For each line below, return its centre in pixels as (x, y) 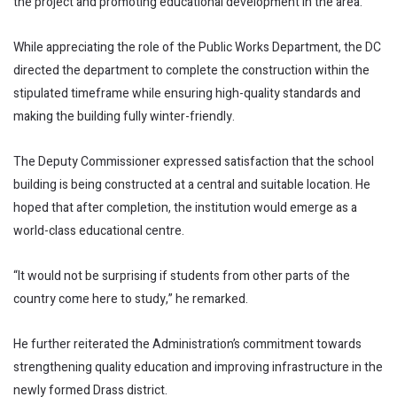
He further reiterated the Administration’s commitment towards (187, 344)
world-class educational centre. (99, 230)
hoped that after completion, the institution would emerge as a (185, 207)
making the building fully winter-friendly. (124, 116)
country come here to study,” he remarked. (131, 299)
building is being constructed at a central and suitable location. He (192, 184)
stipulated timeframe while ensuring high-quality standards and (187, 93)
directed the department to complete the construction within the (191, 70)
